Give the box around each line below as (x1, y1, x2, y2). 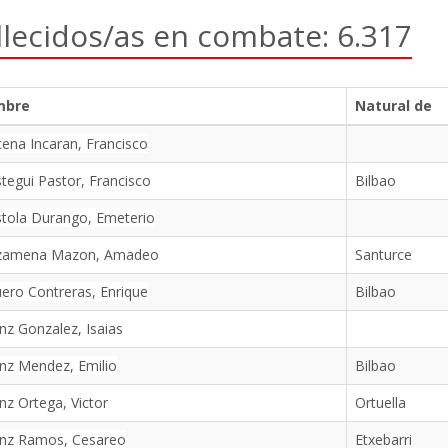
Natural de (354, 96, 432, 115)
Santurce (354, 245, 412, 264)
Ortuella (354, 393, 406, 412)
